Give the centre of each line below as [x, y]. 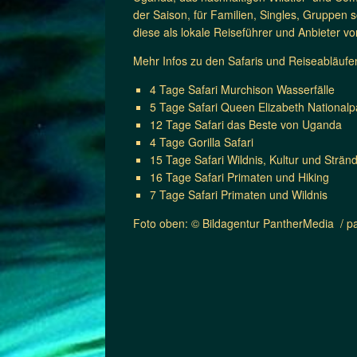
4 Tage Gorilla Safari [202, 142]
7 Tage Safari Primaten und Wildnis [239, 195]
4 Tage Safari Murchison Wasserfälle [242, 90]
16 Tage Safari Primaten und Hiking [239, 177]
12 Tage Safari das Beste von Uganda [246, 125]
